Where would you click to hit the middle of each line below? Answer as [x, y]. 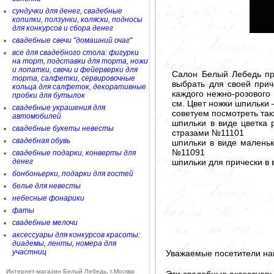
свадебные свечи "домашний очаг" [72, 40]
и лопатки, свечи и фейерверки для [75, 70]
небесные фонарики [48, 198]
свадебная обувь [41, 141]
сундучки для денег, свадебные [67, 11]
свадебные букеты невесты [63, 128]
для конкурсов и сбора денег [63, 28]
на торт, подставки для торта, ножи [80, 61]
